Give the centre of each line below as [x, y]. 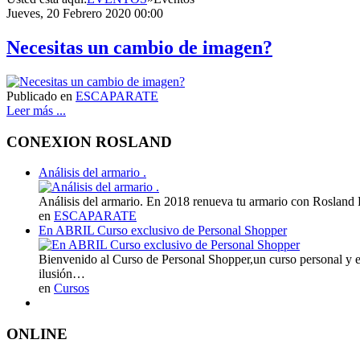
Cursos [72, 288]
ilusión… [62, 274]
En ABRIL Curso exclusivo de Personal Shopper [163, 231]
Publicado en [39, 96]
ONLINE [37, 333]
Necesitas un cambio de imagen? [139, 47]
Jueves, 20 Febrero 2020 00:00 [85, 13]
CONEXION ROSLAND [89, 141]
